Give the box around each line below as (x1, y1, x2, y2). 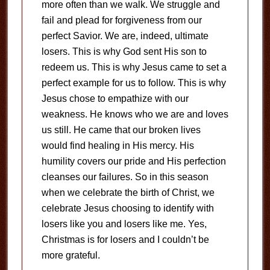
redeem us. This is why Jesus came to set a (41, 62, 227, 72)
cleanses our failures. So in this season (41, 172, 209, 182)
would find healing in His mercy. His (41, 140, 194, 151)
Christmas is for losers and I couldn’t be (41, 234, 209, 245)
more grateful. (41, 250, 100, 260)
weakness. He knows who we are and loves (41, 109, 228, 119)
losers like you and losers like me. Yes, (41, 219, 207, 229)
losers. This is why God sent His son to (41, 46, 207, 57)
